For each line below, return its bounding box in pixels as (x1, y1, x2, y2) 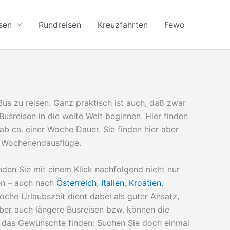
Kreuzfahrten (98, 20, 148, 30)
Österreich (56, 177, 97, 188)
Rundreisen (39, 20, 81, 30)
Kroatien (129, 177, 161, 188)
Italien (101, 177, 124, 188)
